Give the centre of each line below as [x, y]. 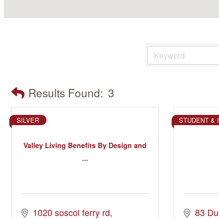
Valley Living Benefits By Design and [85, 145]
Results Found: [66, 92]
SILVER [28, 120]
